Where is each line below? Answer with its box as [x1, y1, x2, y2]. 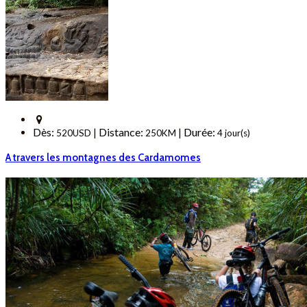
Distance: [99, 125, 145, 138]
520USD [56, 127, 91, 138]
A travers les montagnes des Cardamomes [5, 151, 201, 164]
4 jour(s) [217, 127, 250, 138]
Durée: [184, 125, 217, 138]
